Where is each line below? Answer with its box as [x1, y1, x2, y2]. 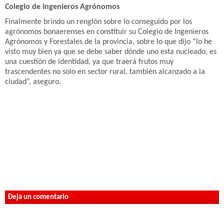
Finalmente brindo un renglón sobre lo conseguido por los [5, 17, 192, 26]
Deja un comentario [8, 193, 68, 201]
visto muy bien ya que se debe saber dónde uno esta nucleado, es [5, 47, 216, 56]
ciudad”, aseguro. [5, 77, 61, 86]
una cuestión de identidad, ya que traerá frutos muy [5, 57, 173, 66]
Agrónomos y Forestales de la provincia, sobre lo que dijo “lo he [5, 37, 212, 46]
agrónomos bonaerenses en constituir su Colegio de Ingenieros [5, 27, 208, 36]
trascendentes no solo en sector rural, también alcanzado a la [5, 67, 205, 76]
